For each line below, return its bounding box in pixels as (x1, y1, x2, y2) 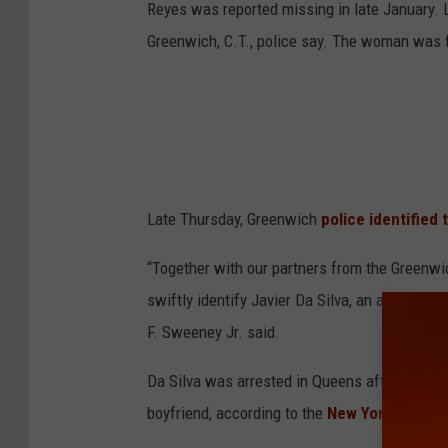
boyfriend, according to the (147, 403, 323, 424)
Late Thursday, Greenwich (147, 209, 321, 230)
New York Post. (323, 403, 434, 424)
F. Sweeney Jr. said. (147, 322, 280, 343)
